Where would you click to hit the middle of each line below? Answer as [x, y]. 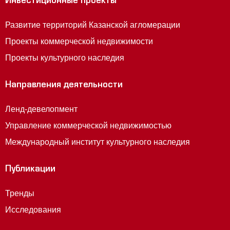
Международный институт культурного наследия [98, 142]
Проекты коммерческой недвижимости [79, 41]
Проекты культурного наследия [65, 58]
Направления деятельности [64, 86]
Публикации [30, 170]
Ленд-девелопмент [41, 109]
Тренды [20, 193]
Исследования [33, 210]
